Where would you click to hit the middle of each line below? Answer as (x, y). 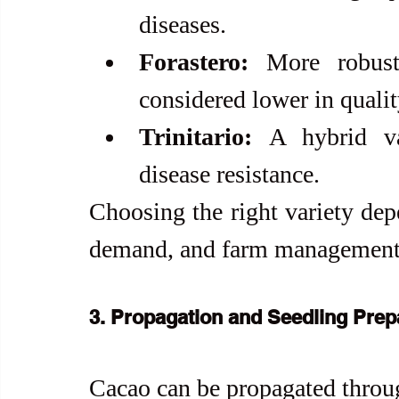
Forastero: (194, 61)
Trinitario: (195, 136)
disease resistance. (229, 174)
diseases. (183, 24)
